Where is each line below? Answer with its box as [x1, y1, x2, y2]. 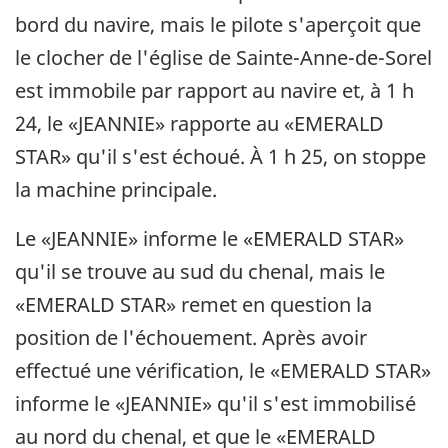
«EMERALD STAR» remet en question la [15, 290, 372, 318]
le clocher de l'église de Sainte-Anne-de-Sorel [15, 43, 432, 71]
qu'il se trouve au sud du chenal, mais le [15, 257, 385, 285]
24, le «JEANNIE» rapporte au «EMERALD [15, 109, 384, 137]
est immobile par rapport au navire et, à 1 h [15, 76, 414, 104]
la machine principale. [15, 175, 217, 203]
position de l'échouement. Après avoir [15, 323, 367, 351]
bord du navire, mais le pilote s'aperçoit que [15, 10, 421, 38]
